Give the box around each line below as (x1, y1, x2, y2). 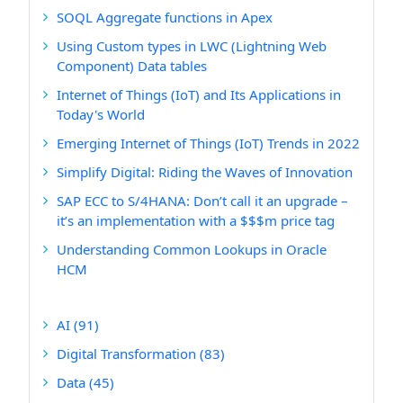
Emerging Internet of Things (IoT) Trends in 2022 (57, 134, 360, 152)
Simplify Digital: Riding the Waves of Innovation (57, 163, 353, 181)
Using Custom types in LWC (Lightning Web (57, 37, 327, 55)
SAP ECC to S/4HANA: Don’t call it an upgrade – (57, 192, 348, 210)
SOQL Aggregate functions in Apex (57, 8, 273, 26)
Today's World (57, 105, 145, 123)
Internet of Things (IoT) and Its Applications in (57, 85, 341, 103)
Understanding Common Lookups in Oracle (57, 240, 327, 258)
